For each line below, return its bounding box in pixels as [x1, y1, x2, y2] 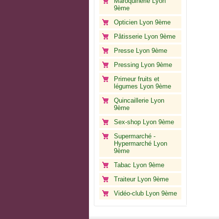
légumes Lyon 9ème [114, 83, 171, 90]
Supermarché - [114, 132, 155, 140]
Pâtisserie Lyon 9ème [114, 33, 175, 40]
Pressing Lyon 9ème [114, 61, 172, 68]
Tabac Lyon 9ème [114, 161, 164, 169]
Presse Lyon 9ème [114, 47, 167, 54]
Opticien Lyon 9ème [114, 19, 171, 26]
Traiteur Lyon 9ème [114, 175, 169, 183]
